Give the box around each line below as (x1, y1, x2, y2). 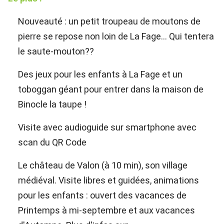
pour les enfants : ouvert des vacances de (18, 189, 186, 200)
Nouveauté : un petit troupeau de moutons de (18, 15, 200, 26)
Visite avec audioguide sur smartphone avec (18, 121, 196, 132)
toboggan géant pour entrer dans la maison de (18, 83, 203, 94)
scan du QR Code (18, 136, 86, 147)
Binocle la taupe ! (18, 98, 86, 109)
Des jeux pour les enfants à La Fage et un (18, 68, 182, 79)
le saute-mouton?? (18, 45, 94, 56)
